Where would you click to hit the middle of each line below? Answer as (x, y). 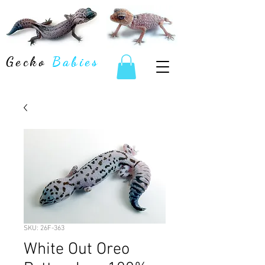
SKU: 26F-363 (44, 228)
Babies (76, 62)
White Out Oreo (77, 249)
